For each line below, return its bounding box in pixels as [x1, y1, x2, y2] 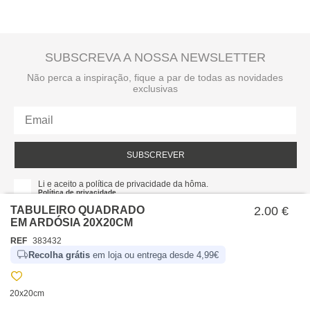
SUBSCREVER [127, 150, 185, 160]
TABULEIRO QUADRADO [10, 204, 145, 216]
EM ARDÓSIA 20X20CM [10, 217, 133, 228]
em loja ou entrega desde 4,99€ [90, 249, 219, 260]
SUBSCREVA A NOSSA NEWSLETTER [44, 51, 266, 64]
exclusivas [132, 83, 178, 94]
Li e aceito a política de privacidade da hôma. [38, 179, 208, 189]
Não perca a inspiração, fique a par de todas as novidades [27, 72, 283, 83]
